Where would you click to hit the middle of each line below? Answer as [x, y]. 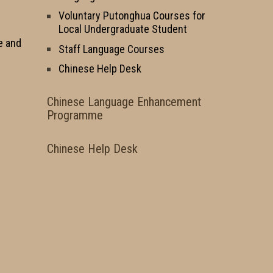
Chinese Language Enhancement [124, 102]
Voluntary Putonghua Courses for [132, 15]
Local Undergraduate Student [123, 29]
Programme [75, 115]
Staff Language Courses [112, 49]
